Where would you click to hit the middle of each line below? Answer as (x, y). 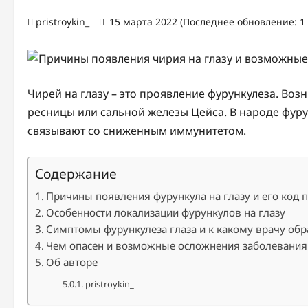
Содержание (76, 174)
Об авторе (72, 262)
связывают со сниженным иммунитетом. (137, 131)
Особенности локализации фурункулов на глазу (166, 212)
